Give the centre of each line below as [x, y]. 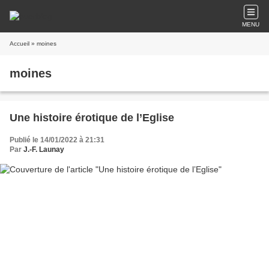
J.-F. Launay [44, 150]
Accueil [20, 44]
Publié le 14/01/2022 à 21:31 [57, 140]
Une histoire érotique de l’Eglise [92, 118]
